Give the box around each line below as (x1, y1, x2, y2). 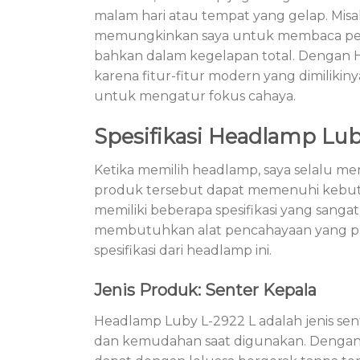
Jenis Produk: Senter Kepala (94, 280, 317, 300)
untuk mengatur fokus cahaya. (94, 88, 296, 104)
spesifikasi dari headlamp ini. (94, 242, 272, 258)
